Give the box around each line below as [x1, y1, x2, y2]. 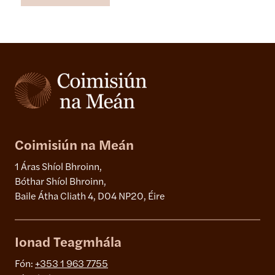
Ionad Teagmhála [15, 236, 122, 251]
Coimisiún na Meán [15, 139, 134, 154]
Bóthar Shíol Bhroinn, [15, 177, 106, 188]
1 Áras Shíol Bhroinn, [15, 163, 102, 173]
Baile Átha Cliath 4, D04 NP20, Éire [15, 192, 165, 203]
